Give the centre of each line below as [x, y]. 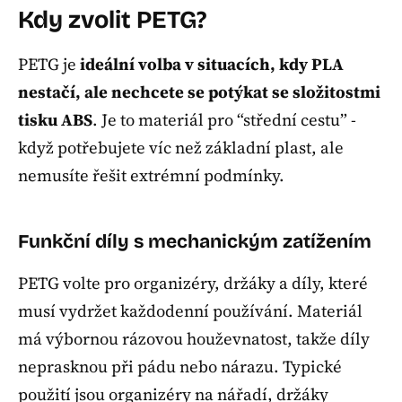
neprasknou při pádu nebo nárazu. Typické [180, 367]
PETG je [49, 65]
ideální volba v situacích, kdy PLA [212, 65]
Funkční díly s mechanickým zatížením [195, 241]
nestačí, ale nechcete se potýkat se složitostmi [199, 92]
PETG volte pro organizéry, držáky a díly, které [193, 284]
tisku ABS [55, 120]
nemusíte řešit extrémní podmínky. [151, 176]
